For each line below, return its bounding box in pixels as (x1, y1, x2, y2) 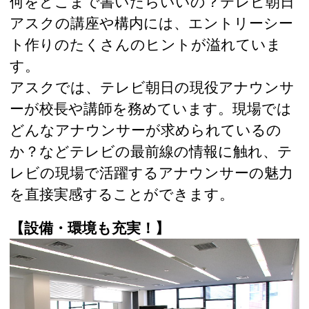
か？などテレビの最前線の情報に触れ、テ (10, 141, 292, 160)
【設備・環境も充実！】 (10, 218, 170, 237)
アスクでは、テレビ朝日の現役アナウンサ (10, 77, 295, 96)
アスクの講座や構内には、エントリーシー (10, 13, 293, 32)
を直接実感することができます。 (10, 184, 234, 203)
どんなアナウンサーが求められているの (10, 120, 281, 139)
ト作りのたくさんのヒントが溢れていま (10, 34, 281, 53)
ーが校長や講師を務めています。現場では (10, 99, 292, 117)
